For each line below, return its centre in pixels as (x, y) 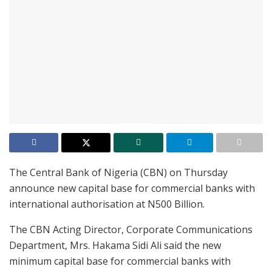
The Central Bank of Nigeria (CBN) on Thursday (118, 172)
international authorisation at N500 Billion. (107, 204)
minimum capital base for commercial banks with (120, 261)
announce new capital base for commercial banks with (132, 188)
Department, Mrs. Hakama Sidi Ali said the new (115, 245)
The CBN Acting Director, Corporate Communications (131, 229)
